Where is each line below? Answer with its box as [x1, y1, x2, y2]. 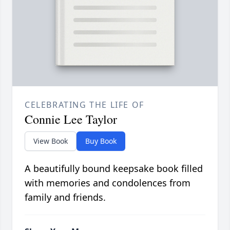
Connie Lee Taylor [25, 110, 117, 127]
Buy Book [85, 136, 117, 146]
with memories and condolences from [25, 176, 190, 189]
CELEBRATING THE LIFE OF [25, 99, 144, 110]
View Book [33, 136, 68, 146]
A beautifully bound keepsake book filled [25, 162, 203, 175]
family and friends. [25, 190, 106, 203]
